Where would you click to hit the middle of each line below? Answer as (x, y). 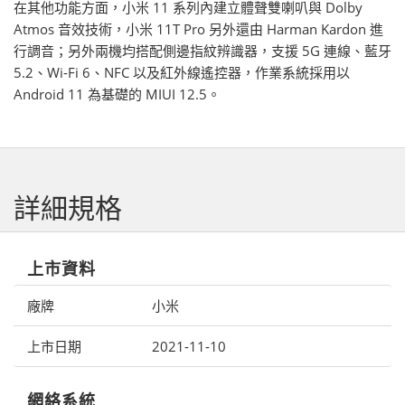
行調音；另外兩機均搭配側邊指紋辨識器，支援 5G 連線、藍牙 (202, 51)
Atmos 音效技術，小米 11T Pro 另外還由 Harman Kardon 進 (198, 29)
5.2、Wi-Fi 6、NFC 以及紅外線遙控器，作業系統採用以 (182, 73)
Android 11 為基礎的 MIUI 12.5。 (117, 94)
